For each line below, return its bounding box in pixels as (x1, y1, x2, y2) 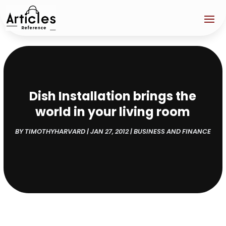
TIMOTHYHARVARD (24, 126, 85, 136)
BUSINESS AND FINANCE (133, 126, 211, 136)
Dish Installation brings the (29, 87, 197, 104)
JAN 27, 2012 (90, 126, 129, 136)
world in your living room (35, 103, 191, 120)
